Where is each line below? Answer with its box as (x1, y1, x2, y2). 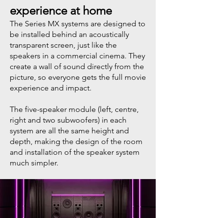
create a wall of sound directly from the (10, 62, 144, 71)
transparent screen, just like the (10, 40, 117, 50)
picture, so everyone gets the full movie (10, 73, 146, 82)
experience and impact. (10, 83, 91, 92)
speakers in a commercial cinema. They (10, 51, 145, 60)
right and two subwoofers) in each (10, 115, 127, 125)
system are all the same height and (10, 126, 129, 135)
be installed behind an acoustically (10, 30, 129, 39)
